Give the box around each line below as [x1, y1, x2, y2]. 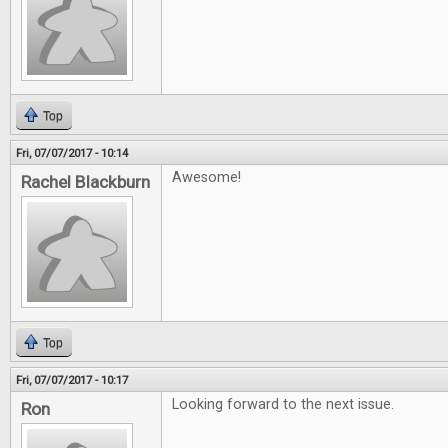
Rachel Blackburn [21, 172, 150, 192]
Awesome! [172, 169, 241, 186]
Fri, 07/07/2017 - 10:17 [16, 373, 128, 387]
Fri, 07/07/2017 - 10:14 [16, 146, 128, 160]
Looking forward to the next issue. [172, 396, 394, 413]
